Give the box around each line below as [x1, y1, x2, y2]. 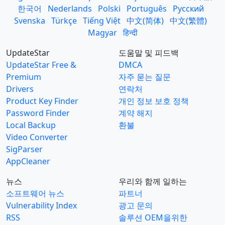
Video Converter [6, 132, 68, 143]
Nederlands [47, 3, 92, 14]
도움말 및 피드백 [119, 47, 179, 58]
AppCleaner [6, 156, 50, 167]
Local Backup [6, 120, 56, 131]
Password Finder [6, 107, 70, 119]
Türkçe [51, 15, 77, 26]
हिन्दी [123, 27, 138, 38]
